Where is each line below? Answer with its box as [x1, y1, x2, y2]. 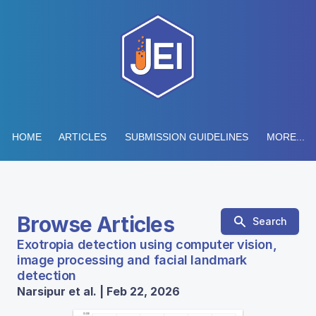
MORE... [266, 131, 305, 142]
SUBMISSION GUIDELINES [124, 131, 248, 142]
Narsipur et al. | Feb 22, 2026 [17, 284, 180, 298]
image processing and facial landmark [17, 253, 247, 267]
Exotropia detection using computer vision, [17, 237, 277, 252]
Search [253, 215, 287, 227]
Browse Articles [17, 212, 174, 237]
